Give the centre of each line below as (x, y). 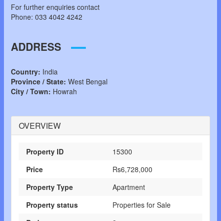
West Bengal (88, 82)
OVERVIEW (39, 126)
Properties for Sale (142, 205)
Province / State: (38, 82)
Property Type (49, 187)
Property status (52, 205)
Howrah (65, 92)
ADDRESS (36, 47)
